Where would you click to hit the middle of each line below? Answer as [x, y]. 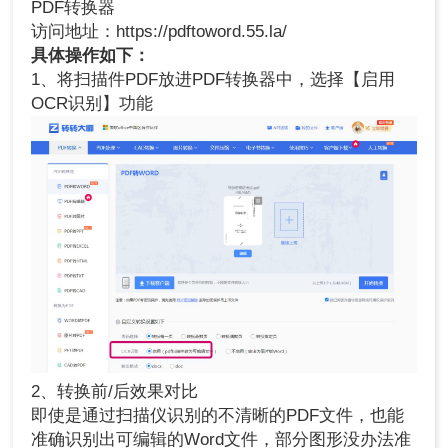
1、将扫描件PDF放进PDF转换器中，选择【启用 [213, 80]
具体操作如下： [91, 56]
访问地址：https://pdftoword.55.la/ [159, 32]
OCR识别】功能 [92, 104]
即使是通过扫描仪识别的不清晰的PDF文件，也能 [218, 415]
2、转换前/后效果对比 [115, 391]
